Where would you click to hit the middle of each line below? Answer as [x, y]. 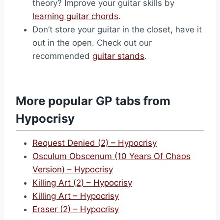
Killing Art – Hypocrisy [76, 196]
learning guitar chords [75, 16]
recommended [62, 56]
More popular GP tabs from [93, 101]
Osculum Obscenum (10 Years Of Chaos [111, 156]
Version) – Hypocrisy [73, 169]
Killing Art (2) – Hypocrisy [82, 183]
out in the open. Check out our [92, 43]
